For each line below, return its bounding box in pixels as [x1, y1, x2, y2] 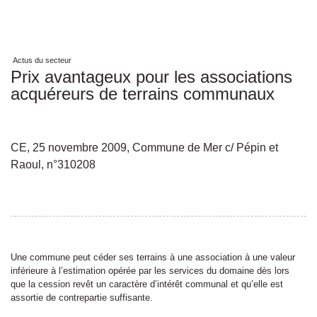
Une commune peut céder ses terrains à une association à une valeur [11, 252, 295, 263]
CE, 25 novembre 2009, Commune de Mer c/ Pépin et [11, 142, 278, 154]
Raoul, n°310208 [11, 158, 96, 171]
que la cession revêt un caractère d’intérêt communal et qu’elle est [11, 279, 283, 289]
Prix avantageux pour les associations [11, 67, 292, 86]
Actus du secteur [13, 56, 72, 64]
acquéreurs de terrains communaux [11, 84, 275, 103]
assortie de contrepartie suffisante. [11, 292, 153, 303]
